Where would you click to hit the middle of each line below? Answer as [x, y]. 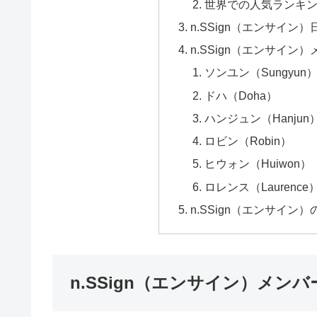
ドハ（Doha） [241, 95]
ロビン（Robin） [248, 141]
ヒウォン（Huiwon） [258, 164]
